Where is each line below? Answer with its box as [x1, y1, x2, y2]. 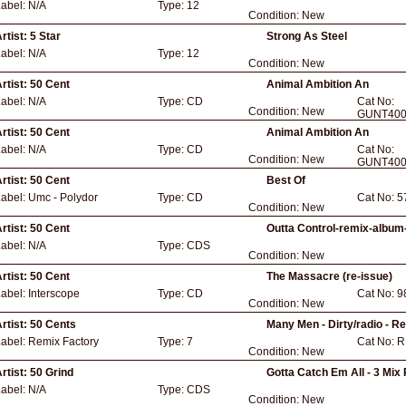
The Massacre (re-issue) [266, 270, 392, 283]
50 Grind [30, 366, 73, 379]
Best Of [266, 174, 305, 187]
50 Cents [30, 318, 76, 331]
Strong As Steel [266, 30, 347, 43]
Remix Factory [28, 335, 99, 348]
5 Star [30, 30, 61, 43]
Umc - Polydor [28, 191, 98, 204]
